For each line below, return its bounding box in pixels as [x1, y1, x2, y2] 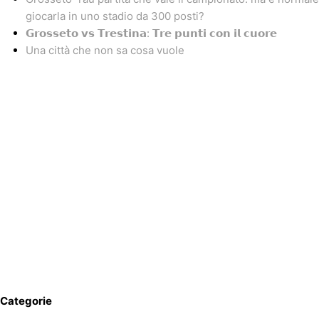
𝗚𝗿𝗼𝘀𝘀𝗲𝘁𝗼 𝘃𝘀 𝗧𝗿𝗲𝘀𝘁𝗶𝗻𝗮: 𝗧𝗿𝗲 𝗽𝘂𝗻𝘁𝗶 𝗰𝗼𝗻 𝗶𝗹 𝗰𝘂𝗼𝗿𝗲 [26, 26, 277, 41]
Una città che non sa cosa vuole [26, 43, 184, 58]
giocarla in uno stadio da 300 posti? [26, 9, 204, 23]
